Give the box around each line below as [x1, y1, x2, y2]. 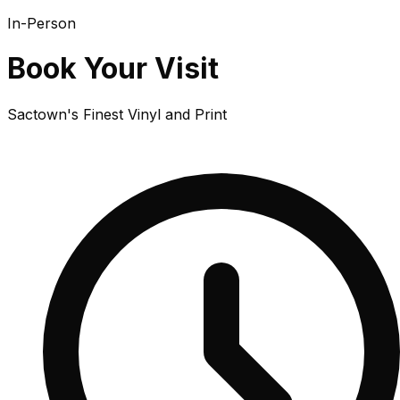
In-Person [7, 14, 76, 32]
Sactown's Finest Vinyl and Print [7, 104, 227, 123]
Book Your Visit [7, 51, 219, 87]
